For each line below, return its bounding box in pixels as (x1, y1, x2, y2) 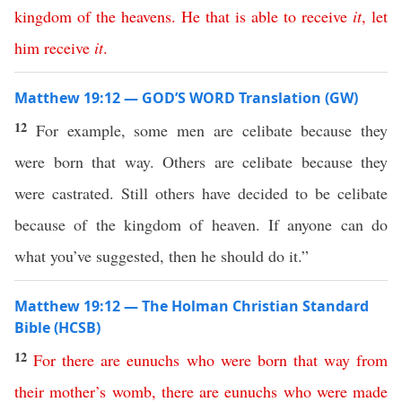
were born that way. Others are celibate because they (14, 151, 388, 172)
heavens (121, 5, 171, 27)
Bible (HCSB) (14, 318, 100, 337)
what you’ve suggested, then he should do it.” (14, 245, 314, 267)
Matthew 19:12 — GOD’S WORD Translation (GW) (14, 88, 358, 108)
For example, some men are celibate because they (35, 119, 388, 141)
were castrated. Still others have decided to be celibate (14, 182, 388, 204)
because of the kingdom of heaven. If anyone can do (14, 214, 388, 235)
